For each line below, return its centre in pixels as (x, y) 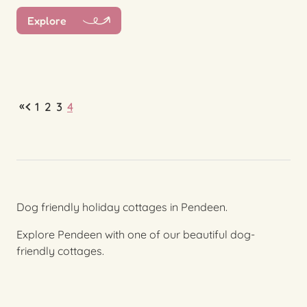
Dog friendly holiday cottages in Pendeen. (122, 207)
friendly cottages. (60, 251)
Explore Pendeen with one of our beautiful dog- (136, 235)
